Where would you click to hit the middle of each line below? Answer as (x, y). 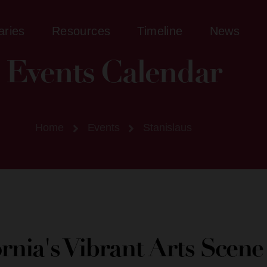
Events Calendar (113, 75)
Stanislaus (167, 127)
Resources (81, 31)
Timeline (160, 31)
